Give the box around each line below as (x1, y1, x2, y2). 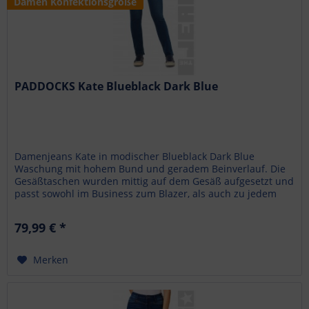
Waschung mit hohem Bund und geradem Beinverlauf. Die (14, 162, 286, 176)
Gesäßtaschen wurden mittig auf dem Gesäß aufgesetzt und (14, 175, 295, 188)
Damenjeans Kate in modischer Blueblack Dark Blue (14, 150, 255, 163)
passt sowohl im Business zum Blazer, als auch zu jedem (14, 187, 277, 201)
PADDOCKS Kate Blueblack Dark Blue (14, 79, 219, 94)
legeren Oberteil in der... (14, 199, 130, 213)
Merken (33, 253, 69, 267)
